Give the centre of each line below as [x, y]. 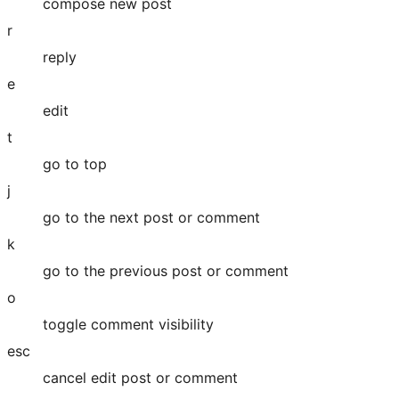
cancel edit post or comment [140, 378]
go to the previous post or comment [166, 271]
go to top [75, 164]
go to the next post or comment [151, 218]
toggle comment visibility [128, 325]
